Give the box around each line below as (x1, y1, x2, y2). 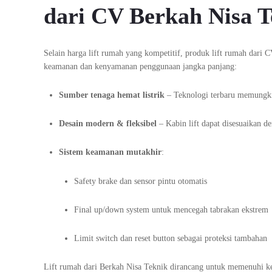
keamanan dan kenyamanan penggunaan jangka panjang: (44, 61, 237, 71)
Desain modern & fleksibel (59, 119, 157, 129)
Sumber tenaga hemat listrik (59, 90, 165, 100)
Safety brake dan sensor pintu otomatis (74, 176, 207, 186)
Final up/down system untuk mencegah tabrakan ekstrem (74, 205, 268, 214)
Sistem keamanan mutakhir (59, 148, 161, 157)
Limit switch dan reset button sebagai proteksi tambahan (74, 234, 267, 243)
